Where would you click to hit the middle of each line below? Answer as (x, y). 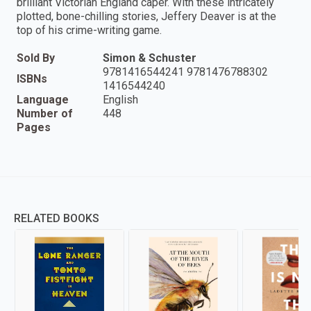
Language (43, 100)
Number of (45, 114)
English (120, 100)
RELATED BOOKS (57, 219)
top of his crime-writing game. (89, 31)
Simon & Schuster (150, 58)
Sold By (36, 58)
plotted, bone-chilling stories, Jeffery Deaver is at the (146, 17)
